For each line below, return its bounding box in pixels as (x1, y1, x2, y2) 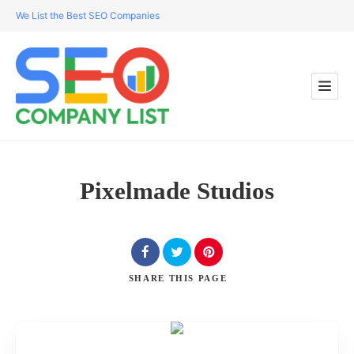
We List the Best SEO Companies (16, 9, 160, 21)
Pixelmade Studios (80, 177, 274, 205)
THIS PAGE (168, 273, 228, 283)
